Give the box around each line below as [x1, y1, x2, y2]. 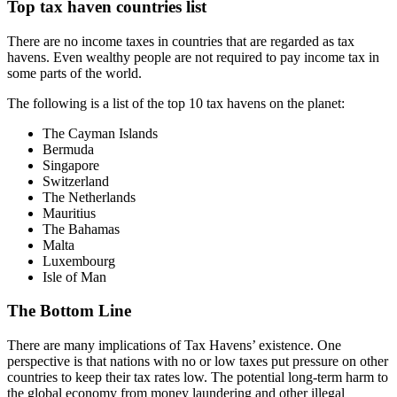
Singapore [43, 157, 99, 173]
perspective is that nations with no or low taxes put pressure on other [7, 354, 388, 370]
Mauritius [43, 205, 96, 221]
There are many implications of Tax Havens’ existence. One [7, 338, 341, 354]
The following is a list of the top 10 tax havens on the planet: [7, 95, 345, 111]
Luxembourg [43, 253, 115, 269]
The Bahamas [43, 221, 120, 237]
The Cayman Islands [43, 125, 158, 141]
